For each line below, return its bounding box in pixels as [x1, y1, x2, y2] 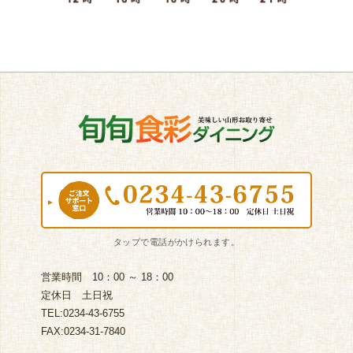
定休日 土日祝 [40, 288, 113, 301]
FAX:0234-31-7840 [40, 325, 125, 337]
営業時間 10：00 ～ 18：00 [40, 270, 173, 283]
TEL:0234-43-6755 [40, 307, 124, 319]
